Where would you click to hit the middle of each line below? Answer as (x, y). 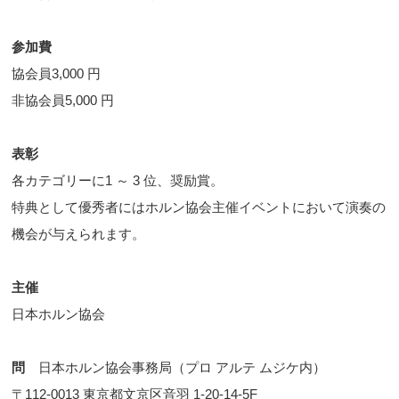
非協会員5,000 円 (63, 101)
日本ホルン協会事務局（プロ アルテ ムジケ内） (176, 368)
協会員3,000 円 (57, 74)
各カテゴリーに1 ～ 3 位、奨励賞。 (118, 181)
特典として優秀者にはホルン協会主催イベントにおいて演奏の (199, 208)
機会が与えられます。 (79, 234)
